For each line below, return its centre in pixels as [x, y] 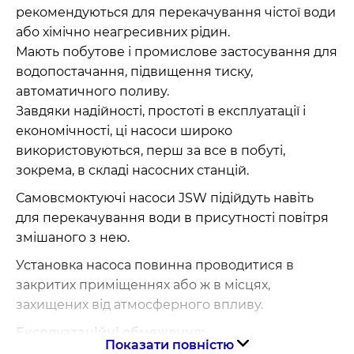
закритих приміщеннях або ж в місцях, [143, 285]
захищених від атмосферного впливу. [139, 305]
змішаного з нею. [73, 238]
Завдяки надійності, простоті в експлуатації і [161, 111]
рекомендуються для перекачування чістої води [176, 13]
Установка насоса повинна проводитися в [155, 265]
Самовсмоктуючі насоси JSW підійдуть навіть [165, 198]
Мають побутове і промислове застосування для [177, 52]
